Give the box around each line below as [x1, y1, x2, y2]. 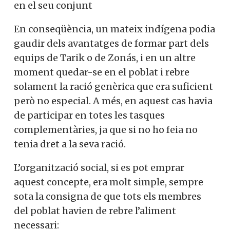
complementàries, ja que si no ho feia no [14, 124, 198, 136]
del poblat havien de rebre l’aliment [14, 205, 176, 217]
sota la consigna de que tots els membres [14, 190, 201, 203]
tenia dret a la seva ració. [14, 138, 126, 150]
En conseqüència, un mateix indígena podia [14, 23, 215, 35]
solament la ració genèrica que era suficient [14, 81, 213, 93]
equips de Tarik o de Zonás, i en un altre [14, 52, 196, 64]
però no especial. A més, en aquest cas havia [14, 95, 213, 107]
